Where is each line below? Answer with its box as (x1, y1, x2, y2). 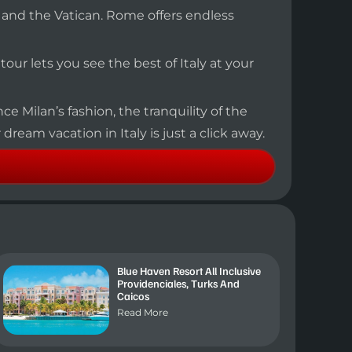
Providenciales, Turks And (116, 277, 240, 291)
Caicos (116, 289, 149, 303)
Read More (116, 306, 168, 319)
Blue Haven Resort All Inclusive (116, 264, 261, 278)
